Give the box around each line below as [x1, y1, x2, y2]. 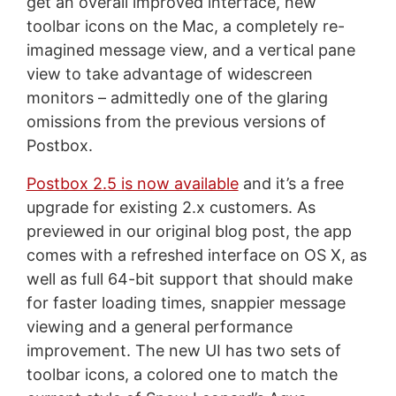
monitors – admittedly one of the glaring [26, 88, 328, 107]
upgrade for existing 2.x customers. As [26, 197, 316, 217]
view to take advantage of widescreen [26, 64, 313, 83]
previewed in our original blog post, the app [26, 221, 352, 240]
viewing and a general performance [26, 316, 293, 336]
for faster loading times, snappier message [26, 293, 346, 312]
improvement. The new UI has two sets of [26, 340, 341, 360]
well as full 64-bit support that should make [26, 269, 353, 288]
